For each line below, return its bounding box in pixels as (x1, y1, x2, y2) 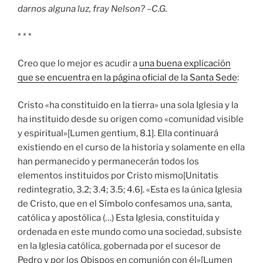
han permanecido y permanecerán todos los (18, 156, 199, 167)
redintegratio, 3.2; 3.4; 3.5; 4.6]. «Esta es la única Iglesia (18, 184, 242, 195)
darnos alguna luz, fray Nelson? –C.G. (18, 4, 167, 15)
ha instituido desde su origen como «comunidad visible (18, 113, 244, 124)
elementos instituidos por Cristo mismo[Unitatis (18, 170, 218, 181)
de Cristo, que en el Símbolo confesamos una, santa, (18, 198, 232, 209)
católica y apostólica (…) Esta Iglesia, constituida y (18, 212, 220, 223)
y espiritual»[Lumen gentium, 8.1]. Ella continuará (18, 127, 218, 139)
